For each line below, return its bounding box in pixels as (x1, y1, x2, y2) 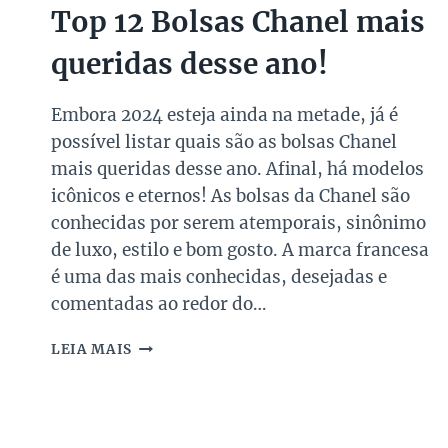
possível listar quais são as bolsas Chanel (51, 130, 397, 153)
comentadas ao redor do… (51, 292, 266, 315)
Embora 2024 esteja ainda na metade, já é (51, 103, 398, 126)
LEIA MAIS (51, 340, 133, 358)
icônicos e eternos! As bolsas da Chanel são (51, 184, 410, 207)
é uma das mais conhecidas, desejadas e (51, 265, 387, 288)
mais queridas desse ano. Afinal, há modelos (51, 157, 424, 180)
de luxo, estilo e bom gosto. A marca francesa (51, 238, 429, 261)
